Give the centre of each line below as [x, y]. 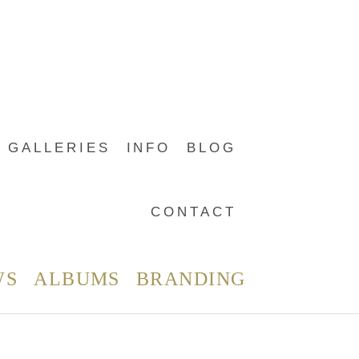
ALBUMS [77, 278]
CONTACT [194, 212]
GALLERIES [59, 148]
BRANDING [191, 278]
